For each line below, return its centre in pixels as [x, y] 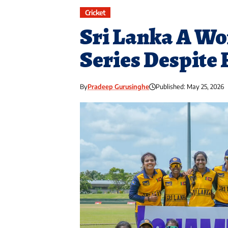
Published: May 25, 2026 [190, 87]
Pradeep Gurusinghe [118, 87]
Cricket [95, 13]
